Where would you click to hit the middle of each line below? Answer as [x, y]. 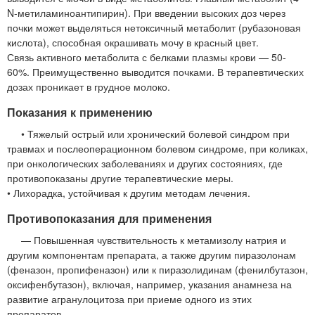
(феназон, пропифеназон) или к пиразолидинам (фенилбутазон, [157, 269]
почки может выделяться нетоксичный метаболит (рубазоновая [154, 27]
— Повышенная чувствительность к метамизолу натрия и [154, 239]
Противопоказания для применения [109, 218]
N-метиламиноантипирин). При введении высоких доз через [146, 12]
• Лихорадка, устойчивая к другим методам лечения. [129, 192]
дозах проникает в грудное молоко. [89, 86]
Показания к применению [80, 112]
